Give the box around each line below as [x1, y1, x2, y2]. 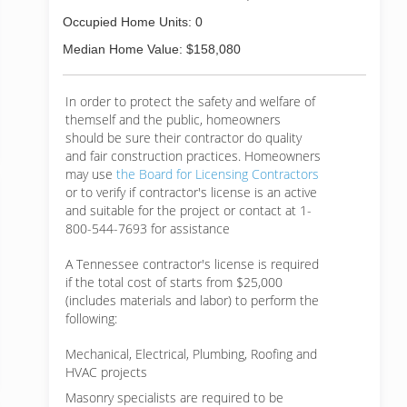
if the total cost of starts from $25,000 [65, 273, 283, 291]
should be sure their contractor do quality [65, 129, 302, 146]
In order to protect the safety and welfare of [65, 93, 315, 110]
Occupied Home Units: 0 [63, 15, 203, 29]
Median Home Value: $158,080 [63, 42, 241, 56]
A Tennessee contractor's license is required [65, 255, 319, 273]
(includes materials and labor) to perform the [65, 292, 319, 309]
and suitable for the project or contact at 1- [65, 202, 312, 219]
